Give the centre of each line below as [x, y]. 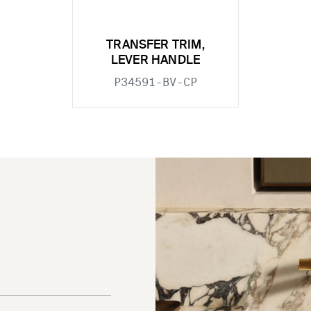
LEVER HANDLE [155, 60]
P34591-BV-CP [155, 82]
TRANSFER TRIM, [155, 45]
